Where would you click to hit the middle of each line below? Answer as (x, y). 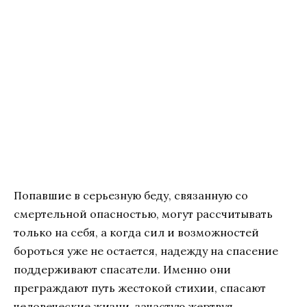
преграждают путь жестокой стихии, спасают (140, 287)
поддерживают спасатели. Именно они (122, 269)
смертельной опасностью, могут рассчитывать (143, 213)
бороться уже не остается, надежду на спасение (146, 250)
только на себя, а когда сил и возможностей (136, 232)
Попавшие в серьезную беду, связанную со (131, 195)
